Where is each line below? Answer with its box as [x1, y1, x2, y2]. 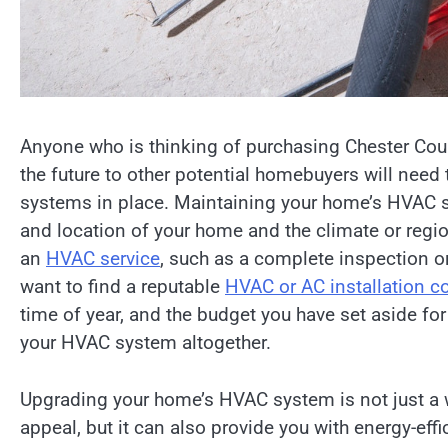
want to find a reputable [20, 275, 225, 299]
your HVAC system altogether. [20, 331, 271, 355]
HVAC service [46, 247, 160, 271]
